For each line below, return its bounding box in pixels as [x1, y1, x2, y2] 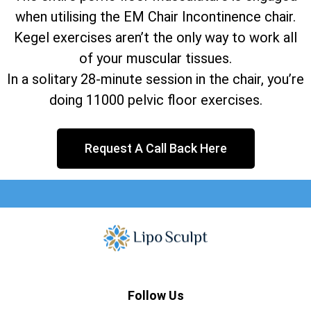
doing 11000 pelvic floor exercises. [49, 91, 262, 108]
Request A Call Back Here [84, 140, 227, 155]
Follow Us [127, 288, 184, 303]
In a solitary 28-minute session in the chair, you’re [7, 70, 304, 87]
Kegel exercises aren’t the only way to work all [14, 28, 297, 46]
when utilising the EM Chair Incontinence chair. [15, 8, 296, 25]
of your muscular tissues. [79, 49, 232, 67]
